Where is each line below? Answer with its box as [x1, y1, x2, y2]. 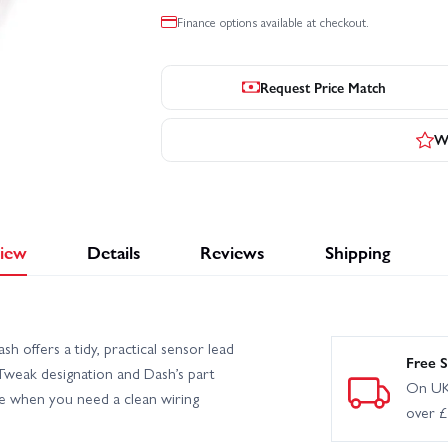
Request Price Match [260, 76, 387, 97]
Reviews [200, 239, 265, 265]
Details [86, 239, 141, 265]
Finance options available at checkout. [177, 12, 369, 32]
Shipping [324, 239, 390, 265]
